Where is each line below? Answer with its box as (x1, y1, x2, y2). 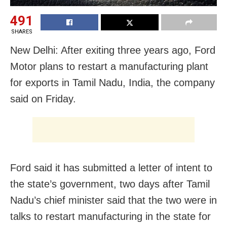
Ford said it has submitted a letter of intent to (10, 162, 212, 173)
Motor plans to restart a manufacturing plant (10, 60, 208, 72)
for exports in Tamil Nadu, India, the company (10, 77, 215, 88)
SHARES (11, 28, 32, 35)
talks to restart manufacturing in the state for (10, 210, 211, 222)
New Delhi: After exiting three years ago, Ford (10, 44, 215, 56)
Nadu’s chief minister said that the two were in (10, 194, 217, 206)
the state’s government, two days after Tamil (10, 178, 210, 190)
